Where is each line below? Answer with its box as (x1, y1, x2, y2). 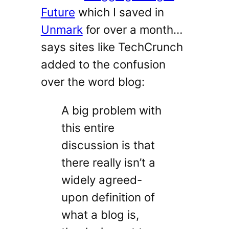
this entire (61, 121, 114, 135)
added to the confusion (40, 57, 166, 71)
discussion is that (61, 138, 155, 152)
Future (40, 5, 75, 19)
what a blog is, (61, 208, 139, 222)
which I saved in (75, 5, 164, 19)
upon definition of (61, 190, 155, 204)
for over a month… (82, 22, 182, 36)
